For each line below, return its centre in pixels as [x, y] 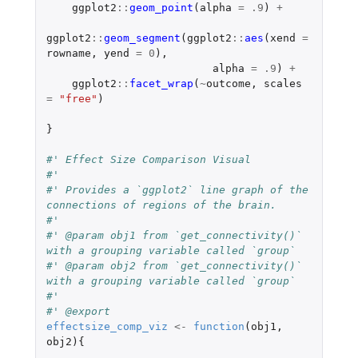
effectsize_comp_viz [107, 326]
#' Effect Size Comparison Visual [148, 159]
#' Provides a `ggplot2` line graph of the [177, 189]
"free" [78, 98]
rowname [68, 53]
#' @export [78, 311]
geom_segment [142, 38]
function [219, 326]
